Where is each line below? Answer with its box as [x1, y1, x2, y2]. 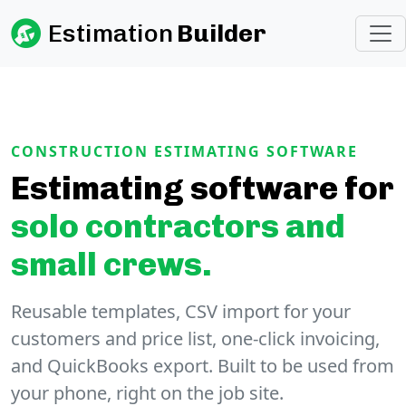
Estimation [48, 18, 173, 48]
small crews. [11, 245, 212, 284]
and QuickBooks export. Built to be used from [11, 353, 394, 378]
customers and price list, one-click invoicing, [11, 326, 380, 351]
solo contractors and [11, 207, 345, 246]
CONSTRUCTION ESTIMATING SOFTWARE [11, 141, 358, 161]
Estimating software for [11, 169, 394, 208]
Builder [177, 18, 266, 48]
